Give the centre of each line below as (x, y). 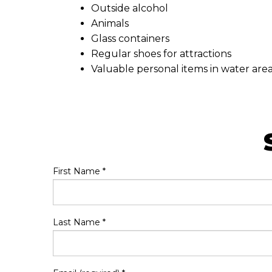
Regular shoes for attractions (161, 54)
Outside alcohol (130, 8)
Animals (110, 23)
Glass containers (130, 39)
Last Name (78, 222)
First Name (78, 171)
